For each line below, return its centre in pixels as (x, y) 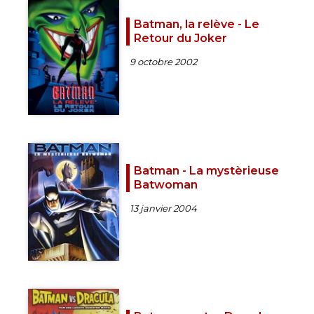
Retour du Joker (180, 39)
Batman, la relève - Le (197, 25)
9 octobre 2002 (163, 62)
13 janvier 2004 (163, 208)
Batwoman (166, 184)
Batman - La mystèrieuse (206, 170)
